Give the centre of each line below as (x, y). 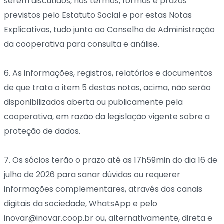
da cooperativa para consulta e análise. (82, 44)
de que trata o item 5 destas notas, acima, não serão (107, 87)
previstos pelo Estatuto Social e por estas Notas (98, 15)
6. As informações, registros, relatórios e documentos (108, 73)
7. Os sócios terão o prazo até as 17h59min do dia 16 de (111, 160)
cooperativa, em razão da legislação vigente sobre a (107, 116)
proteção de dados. (42, 131)
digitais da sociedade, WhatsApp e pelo (81, 203)
